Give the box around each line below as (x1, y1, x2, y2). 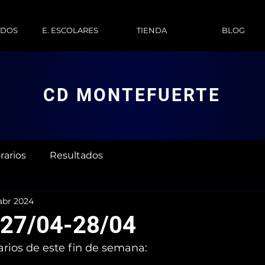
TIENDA (136, 25, 167, 35)
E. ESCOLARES (41, 25, 98, 35)
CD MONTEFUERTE (43, 85, 221, 105)
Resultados (50, 150, 103, 161)
